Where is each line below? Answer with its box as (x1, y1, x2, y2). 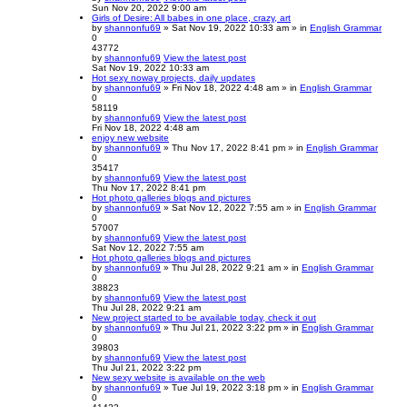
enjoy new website (92, 132, 169, 143)
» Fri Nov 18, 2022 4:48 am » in (161, 82, 300, 93)
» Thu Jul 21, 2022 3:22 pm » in (161, 322, 302, 333)
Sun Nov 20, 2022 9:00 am (92, 2, 206, 13)
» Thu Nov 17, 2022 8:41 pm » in (161, 142, 306, 153)
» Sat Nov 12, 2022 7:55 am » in (161, 202, 304, 213)
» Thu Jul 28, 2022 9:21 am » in (161, 262, 302, 273)
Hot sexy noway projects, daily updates (92, 72, 255, 83)
